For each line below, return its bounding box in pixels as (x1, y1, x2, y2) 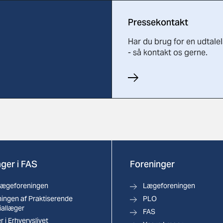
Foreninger (129, 158, 175, 170)
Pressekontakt (127, 16, 188, 28)
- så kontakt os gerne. (127, 47, 208, 58)
